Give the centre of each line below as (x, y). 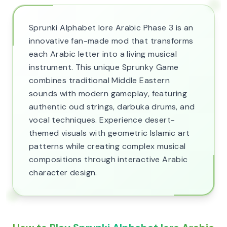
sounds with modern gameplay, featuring (108, 93)
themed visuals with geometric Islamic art (109, 133)
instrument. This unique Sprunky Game (104, 67)
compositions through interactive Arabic (108, 159)
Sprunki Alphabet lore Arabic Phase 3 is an (111, 28)
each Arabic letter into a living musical (103, 54)
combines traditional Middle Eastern (99, 80)
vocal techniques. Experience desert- (102, 120)
